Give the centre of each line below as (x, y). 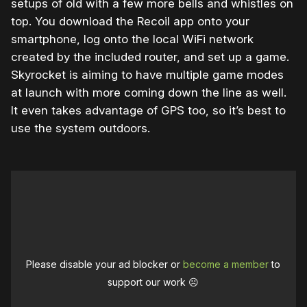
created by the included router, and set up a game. (150, 57)
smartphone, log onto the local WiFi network (132, 39)
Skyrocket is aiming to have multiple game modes (147, 75)
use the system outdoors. (81, 128)
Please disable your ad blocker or (105, 265)
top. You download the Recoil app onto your (130, 22)
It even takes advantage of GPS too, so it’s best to (148, 111)
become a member (226, 265)
